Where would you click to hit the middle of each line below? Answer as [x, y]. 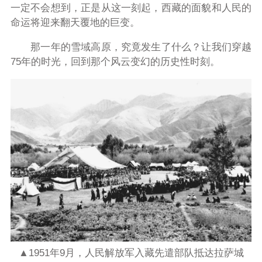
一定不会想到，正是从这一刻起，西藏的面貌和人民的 [131, 8]
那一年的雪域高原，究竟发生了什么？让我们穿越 [131, 47]
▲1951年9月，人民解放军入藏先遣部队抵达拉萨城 [131, 253]
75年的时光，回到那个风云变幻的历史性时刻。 [115, 61]
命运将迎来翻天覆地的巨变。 [75, 23]
